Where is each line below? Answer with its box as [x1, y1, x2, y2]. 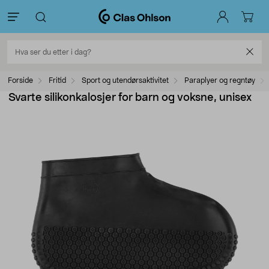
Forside [8, 77, 33, 84]
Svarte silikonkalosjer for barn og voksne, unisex [8, 92, 252, 103]
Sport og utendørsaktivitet [82, 77, 169, 84]
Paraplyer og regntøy [184, 77, 255, 84]
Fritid [49, 77, 66, 84]
